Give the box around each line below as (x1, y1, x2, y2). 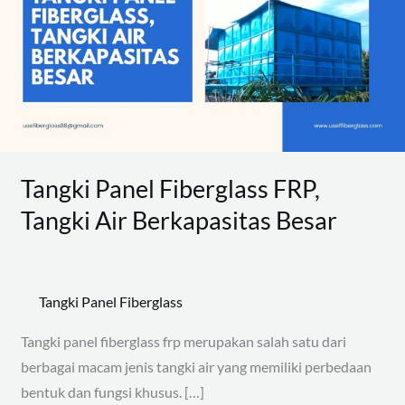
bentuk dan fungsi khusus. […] (21, 383, 205, 400)
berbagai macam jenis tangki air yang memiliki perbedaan (21, 358, 372, 375)
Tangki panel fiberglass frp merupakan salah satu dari (21, 333, 347, 350)
